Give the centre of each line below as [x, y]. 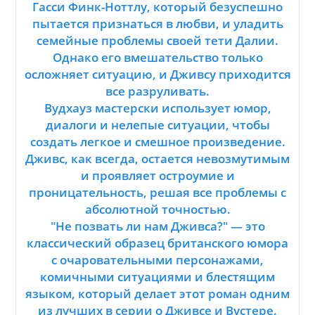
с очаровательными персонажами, [157, 260]
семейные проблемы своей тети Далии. [157, 41]
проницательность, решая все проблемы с [157, 193]
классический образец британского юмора [157, 243]
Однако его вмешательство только [157, 58]
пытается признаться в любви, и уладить [157, 24]
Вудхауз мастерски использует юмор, [157, 108]
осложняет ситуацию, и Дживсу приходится [157, 75]
